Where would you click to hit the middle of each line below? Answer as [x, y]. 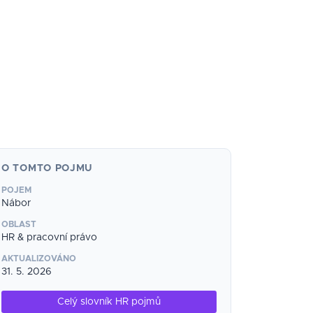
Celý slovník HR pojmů [109, 302]
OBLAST [19, 224]
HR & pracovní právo [49, 238]
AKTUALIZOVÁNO [39, 259]
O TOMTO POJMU [48, 168]
